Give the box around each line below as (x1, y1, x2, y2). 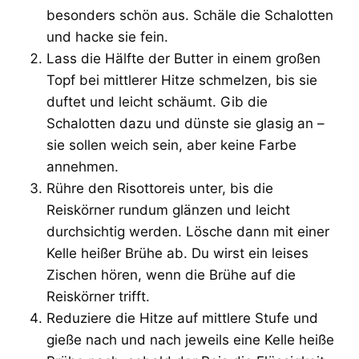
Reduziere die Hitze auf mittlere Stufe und (46, 309, 318, 326)
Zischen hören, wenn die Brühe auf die (46, 266, 296, 283)
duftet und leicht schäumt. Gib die (46, 93, 268, 110)
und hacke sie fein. (46, 28, 168, 45)
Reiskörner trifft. (46, 288, 150, 305)
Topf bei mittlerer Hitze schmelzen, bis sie (46, 71, 317, 88)
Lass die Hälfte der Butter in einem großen (46, 50, 321, 67)
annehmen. (46, 158, 119, 175)
